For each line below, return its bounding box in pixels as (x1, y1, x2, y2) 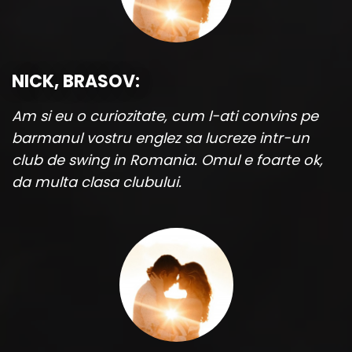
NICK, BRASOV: (12, 68, 140, 93)
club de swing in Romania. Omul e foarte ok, (12, 149, 323, 170)
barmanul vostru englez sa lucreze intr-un (12, 127, 310, 148)
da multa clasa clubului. (12, 171, 181, 192)
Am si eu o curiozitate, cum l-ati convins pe (12, 105, 318, 126)
